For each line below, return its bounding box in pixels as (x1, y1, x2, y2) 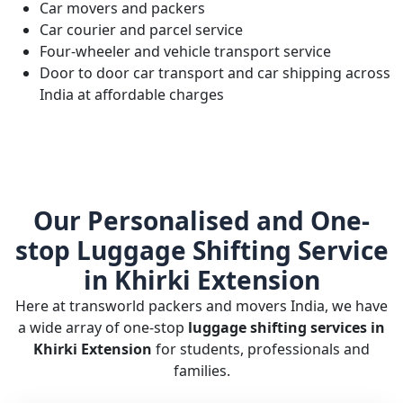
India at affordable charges (40, 85, 224, 104)
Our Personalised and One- (33, 203, 370, 237)
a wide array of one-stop (18, 318, 188, 337)
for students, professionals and (152, 339, 370, 359)
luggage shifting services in (188, 318, 385, 337)
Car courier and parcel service (40, 20, 243, 40)
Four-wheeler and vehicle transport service (40, 41, 331, 61)
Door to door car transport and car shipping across (40, 63, 390, 83)
